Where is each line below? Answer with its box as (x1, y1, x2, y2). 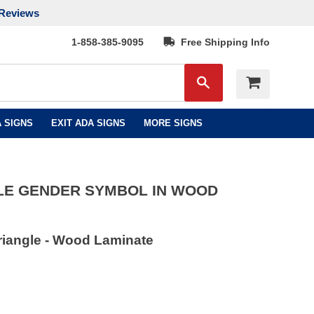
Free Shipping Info (175, 36, 270, 48)
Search (210, 74, 243, 86)
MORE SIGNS (143, 118, 203, 128)
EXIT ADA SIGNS (50, 118, 125, 128)
